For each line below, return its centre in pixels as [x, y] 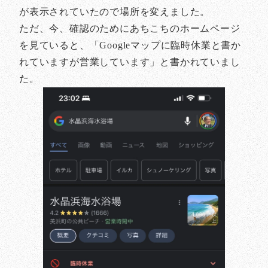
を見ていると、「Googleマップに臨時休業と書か [130, 45]
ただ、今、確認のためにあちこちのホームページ [130, 29]
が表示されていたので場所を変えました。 [115, 12]
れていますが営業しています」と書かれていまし [130, 62]
